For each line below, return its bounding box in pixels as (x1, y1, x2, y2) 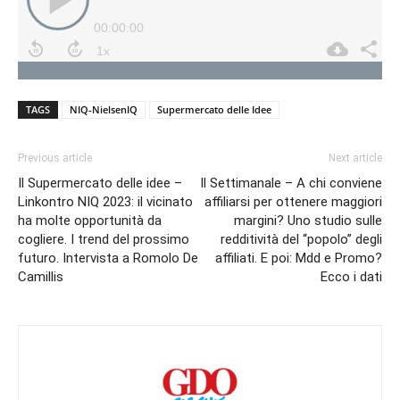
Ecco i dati (321, 269, 382, 285)
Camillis (18, 269, 63, 285)
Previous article (18, 152, 92, 164)
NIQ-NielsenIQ (70, 103, 137, 116)
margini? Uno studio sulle (234, 212, 382, 229)
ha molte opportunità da (18, 212, 162, 229)
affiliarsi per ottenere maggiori (204, 194, 382, 210)
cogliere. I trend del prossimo (18, 231, 189, 247)
